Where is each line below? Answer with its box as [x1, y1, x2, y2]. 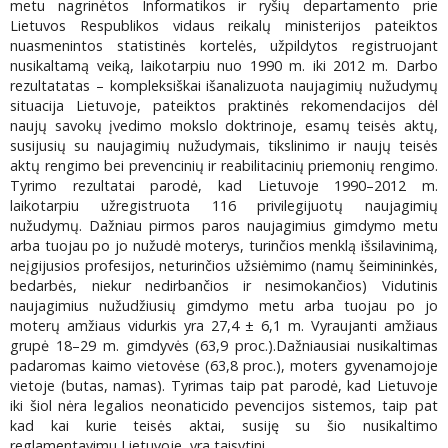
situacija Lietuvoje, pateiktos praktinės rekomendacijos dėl [10, 96, 438, 116]
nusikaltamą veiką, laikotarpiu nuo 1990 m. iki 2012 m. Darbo [10, 56, 438, 76]
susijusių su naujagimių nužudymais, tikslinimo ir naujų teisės [10, 136, 438, 156]
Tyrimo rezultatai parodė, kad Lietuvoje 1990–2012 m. [10, 176, 438, 196]
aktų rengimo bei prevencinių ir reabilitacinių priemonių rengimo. [10, 156, 438, 176]
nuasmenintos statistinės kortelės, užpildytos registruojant [10, 36, 438, 56]
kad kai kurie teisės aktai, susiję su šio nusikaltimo [10, 416, 438, 436]
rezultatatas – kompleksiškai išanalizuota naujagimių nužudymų [10, 76, 438, 96]
